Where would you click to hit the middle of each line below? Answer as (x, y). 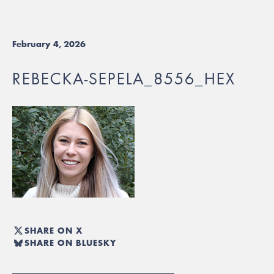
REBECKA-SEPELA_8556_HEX (124, 79)
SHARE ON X (54, 230)
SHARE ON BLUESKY (70, 243)
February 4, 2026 (49, 44)
